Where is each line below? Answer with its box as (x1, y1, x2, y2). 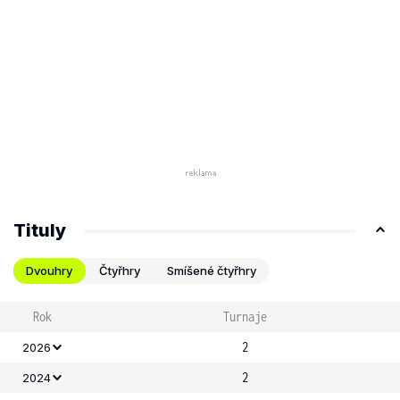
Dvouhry (26, 263, 72, 278)
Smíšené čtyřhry (167, 263, 256, 278)
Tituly (13, 220, 66, 241)
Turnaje (222, 309, 267, 324)
